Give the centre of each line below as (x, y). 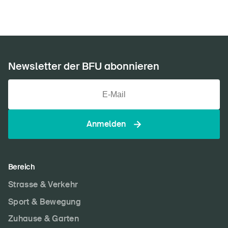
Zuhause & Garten (44, 219)
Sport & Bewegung (45, 202)
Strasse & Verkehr (43, 184)
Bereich (21, 167)
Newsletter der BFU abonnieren (84, 66)
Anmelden (106, 124)
